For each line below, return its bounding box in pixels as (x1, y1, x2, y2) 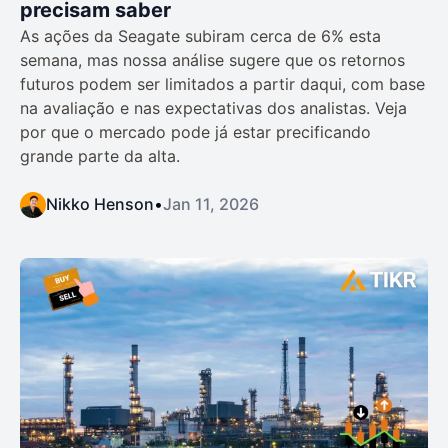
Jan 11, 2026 (163, 194, 259, 215)
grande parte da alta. (20, 146, 180, 167)
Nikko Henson (46, 194, 154, 215)
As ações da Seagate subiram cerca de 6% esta (20, 26, 381, 47)
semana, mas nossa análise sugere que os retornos (20, 50, 405, 71)
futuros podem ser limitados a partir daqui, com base (20, 74, 425, 95)
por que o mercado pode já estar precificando (20, 122, 371, 143)
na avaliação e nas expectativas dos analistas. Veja (20, 98, 407, 119)
